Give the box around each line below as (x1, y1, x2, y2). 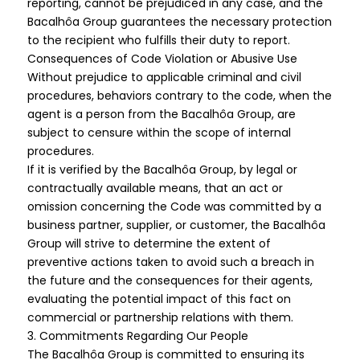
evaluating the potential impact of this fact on (27, 291, 291, 307)
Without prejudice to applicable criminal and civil (27, 69, 301, 85)
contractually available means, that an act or (27, 180, 283, 196)
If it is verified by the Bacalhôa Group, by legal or (27, 162, 297, 178)
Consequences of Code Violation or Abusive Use (27, 51, 297, 67)
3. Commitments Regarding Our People (27, 328, 248, 344)
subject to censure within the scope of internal (27, 125, 291, 141)
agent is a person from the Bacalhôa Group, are (27, 106, 296, 122)
